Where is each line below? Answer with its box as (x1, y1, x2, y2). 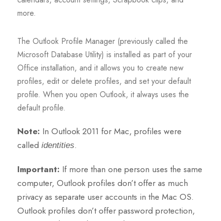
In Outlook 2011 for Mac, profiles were (42, 125, 182, 138)
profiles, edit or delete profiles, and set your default (17, 75, 191, 87)
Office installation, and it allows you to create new (17, 62, 184, 74)
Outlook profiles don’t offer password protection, (17, 205, 195, 217)
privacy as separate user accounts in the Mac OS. (17, 191, 194, 203)
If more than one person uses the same (62, 163, 202, 176)
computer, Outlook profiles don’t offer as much (17, 177, 188, 189)
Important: (17, 163, 62, 176)
